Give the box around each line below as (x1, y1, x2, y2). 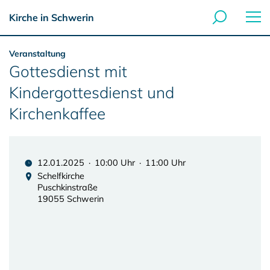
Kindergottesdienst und (9, 83, 174, 102)
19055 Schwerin (37, 193, 104, 204)
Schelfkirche (37, 171, 84, 181)
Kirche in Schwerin (9, 11, 94, 24)
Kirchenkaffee (9, 104, 105, 124)
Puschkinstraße (37, 182, 98, 193)
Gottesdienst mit (9, 61, 127, 81)
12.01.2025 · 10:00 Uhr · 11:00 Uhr (37, 157, 186, 168)
